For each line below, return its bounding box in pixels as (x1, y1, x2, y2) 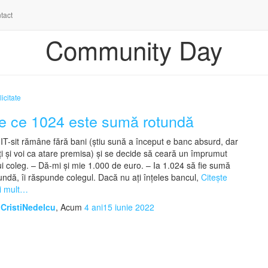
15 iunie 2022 (103, 201, 154, 213)
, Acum (56, 201, 84, 213)
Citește (199, 171, 227, 183)
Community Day (45, 32, 223, 68)
